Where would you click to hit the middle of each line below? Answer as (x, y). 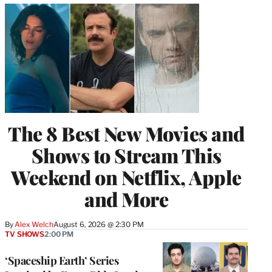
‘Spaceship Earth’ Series (62, 260)
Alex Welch (34, 224)
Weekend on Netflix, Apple (126, 177)
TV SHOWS (25, 234)
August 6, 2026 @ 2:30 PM (98, 224)
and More (126, 199)
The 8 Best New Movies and (126, 133)
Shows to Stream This (126, 155)
